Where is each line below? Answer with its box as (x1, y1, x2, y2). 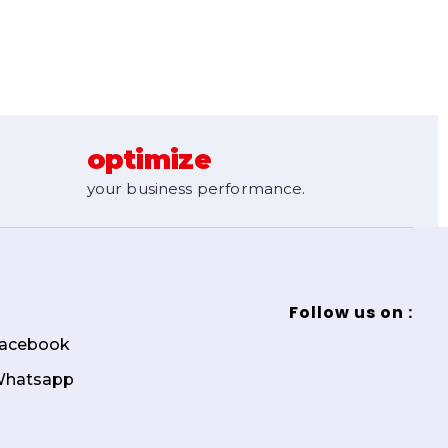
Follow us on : (288, 300, 413, 324)
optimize (86, 143, 212, 177)
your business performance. (86, 179, 306, 199)
